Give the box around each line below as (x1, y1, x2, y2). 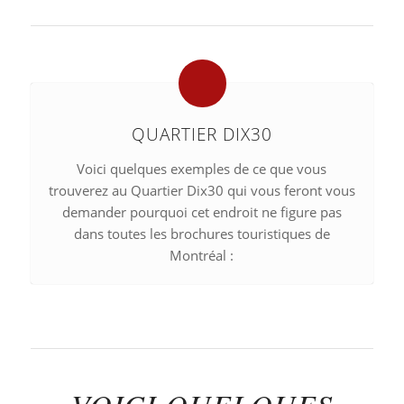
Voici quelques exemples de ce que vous (77, 159, 327, 178)
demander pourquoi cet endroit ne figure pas (61, 202, 342, 221)
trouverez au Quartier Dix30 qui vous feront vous (48, 180, 355, 199)
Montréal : (170, 245, 234, 264)
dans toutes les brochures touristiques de (73, 224, 330, 243)
